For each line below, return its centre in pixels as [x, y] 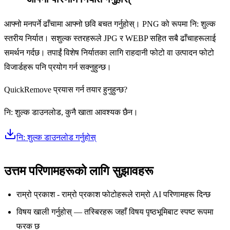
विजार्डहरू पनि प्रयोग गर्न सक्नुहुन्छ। [58, 67]
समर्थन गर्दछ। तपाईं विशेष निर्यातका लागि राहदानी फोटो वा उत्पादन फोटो [109, 52]
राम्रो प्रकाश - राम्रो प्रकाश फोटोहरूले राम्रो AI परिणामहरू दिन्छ [113, 194]
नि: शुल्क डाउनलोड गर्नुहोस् [56, 137]
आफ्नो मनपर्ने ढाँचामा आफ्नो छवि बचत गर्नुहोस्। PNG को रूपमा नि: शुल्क [110, 24]
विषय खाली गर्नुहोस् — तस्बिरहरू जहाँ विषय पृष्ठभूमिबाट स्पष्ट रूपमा [115, 212]
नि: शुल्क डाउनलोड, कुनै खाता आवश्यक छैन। [71, 112]
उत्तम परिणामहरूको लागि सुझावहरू [79, 171]
